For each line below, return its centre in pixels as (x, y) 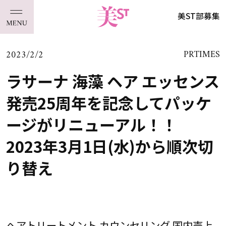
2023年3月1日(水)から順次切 (109, 146)
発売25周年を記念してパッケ (108, 102)
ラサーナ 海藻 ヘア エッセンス (112, 81)
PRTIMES (202, 55)
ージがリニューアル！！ (99, 124)
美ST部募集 (199, 16)
